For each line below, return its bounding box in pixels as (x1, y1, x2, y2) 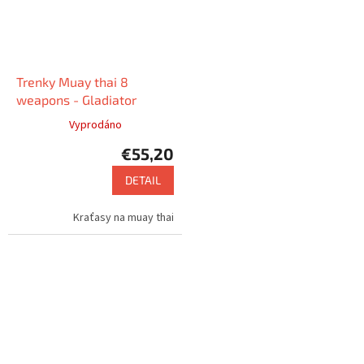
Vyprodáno (68, 117, 122, 134)
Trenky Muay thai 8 (16, 74, 128, 90)
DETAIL (125, 173, 161, 188)
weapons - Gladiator (16, 92, 136, 108)
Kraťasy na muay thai (73, 210, 174, 227)
